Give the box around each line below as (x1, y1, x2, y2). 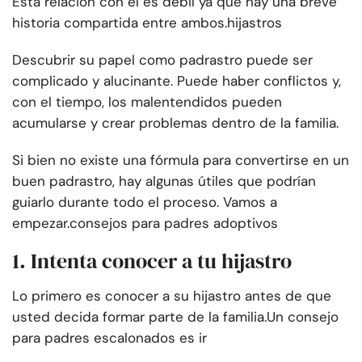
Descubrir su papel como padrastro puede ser (12, 51, 313, 69)
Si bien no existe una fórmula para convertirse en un (12, 151, 349, 170)
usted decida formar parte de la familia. (12, 308, 267, 326)
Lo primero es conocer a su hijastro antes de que (12, 287, 331, 305)
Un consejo (267, 308, 339, 326)
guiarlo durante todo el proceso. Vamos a (12, 193, 277, 212)
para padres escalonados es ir (12, 329, 207, 347)
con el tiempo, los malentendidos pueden (12, 93, 282, 112)
